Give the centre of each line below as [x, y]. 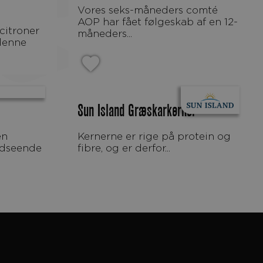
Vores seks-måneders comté [81, 10]
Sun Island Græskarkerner [137, 111]
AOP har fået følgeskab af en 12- [158, 21]
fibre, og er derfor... [124, 148]
